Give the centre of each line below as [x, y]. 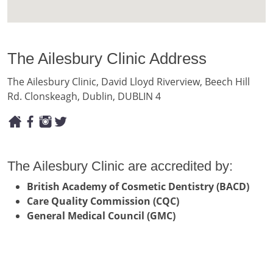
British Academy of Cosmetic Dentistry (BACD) [138, 187]
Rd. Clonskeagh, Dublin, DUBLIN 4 [84, 96]
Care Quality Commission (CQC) [103, 201]
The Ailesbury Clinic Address [107, 58]
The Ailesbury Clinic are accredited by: [120, 166]
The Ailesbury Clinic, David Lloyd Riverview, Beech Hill [129, 81]
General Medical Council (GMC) [101, 216]
